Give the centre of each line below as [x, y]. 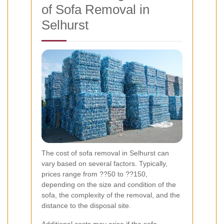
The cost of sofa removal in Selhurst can [105, 153]
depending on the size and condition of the [109, 185]
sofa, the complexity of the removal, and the [111, 195]
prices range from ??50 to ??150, [94, 174]
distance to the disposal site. [86, 206]
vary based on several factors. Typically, [104, 164]
